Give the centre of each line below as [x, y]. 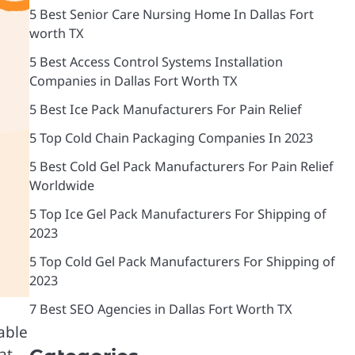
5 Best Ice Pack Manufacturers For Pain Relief [165, 109]
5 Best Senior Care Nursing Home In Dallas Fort [171, 14]
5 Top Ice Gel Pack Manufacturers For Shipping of [177, 214]
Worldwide [61, 185]
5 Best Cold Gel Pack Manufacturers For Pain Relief [181, 166]
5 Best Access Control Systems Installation [156, 61]
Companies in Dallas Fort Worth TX [133, 80]
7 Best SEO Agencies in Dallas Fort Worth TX [160, 309]
